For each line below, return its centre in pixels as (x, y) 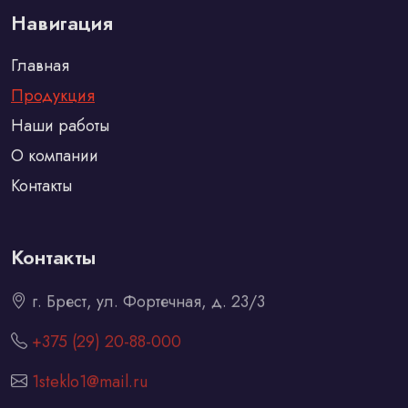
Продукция (53, 95)
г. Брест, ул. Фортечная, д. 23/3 (146, 301)
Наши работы (60, 125)
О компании (55, 155)
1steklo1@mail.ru (90, 381)
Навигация (62, 22)
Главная (40, 65)
